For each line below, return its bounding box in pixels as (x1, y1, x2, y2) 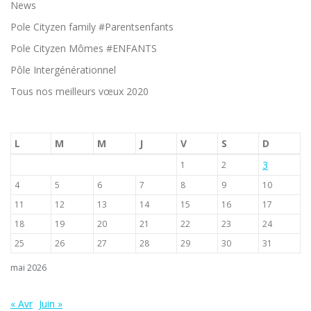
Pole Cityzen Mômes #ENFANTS (10, 42, 157, 56)
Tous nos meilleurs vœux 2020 (10, 85, 149, 99)
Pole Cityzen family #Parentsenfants (10, 20, 174, 34)
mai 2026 (10, 261, 47, 274)
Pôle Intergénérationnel (10, 63, 116, 77)
